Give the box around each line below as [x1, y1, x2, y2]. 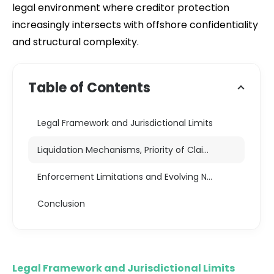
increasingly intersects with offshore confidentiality [12, 17, 258, 32]
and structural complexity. [12, 34, 139, 49]
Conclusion [37, 197, 85, 210]
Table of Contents [28, 78, 150, 97]
